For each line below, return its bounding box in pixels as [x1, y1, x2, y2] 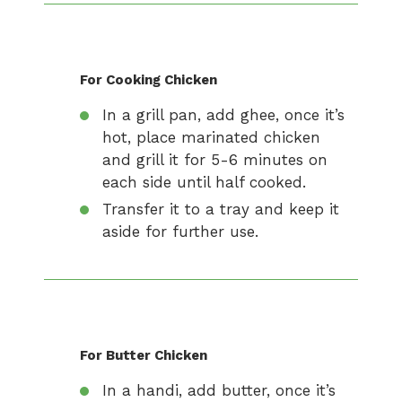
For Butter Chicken [80, 347, 207, 363]
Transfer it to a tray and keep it [102, 200, 339, 218]
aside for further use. [102, 223, 258, 240]
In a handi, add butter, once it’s [102, 381, 336, 399]
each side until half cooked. [102, 173, 306, 191]
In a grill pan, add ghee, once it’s [102, 106, 345, 124]
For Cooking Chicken [80, 72, 217, 88]
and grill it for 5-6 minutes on [102, 151, 328, 169]
